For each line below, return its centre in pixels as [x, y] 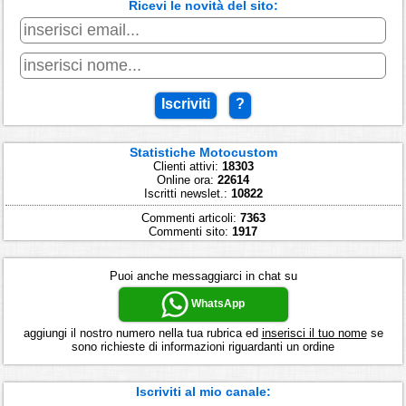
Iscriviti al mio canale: [203, 392]
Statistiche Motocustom [203, 153]
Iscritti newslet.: [187, 194]
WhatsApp [217, 304]
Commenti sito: [190, 232]
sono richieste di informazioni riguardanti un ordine [203, 347]
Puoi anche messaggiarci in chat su [203, 276]
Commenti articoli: [190, 218]
